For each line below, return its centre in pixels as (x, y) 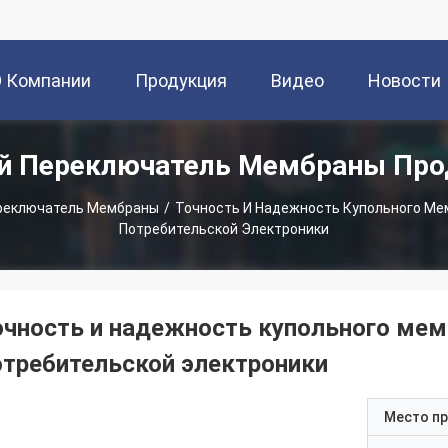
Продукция (181, 81)
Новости (404, 81)
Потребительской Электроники (224, 229)
